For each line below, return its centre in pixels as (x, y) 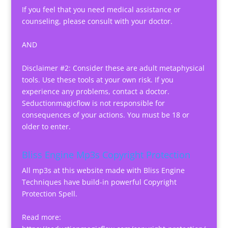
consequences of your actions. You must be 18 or (105, 115)
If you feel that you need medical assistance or (101, 10)
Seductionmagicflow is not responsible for (93, 103)
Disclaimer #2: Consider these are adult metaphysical (113, 68)
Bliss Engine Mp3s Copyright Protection (106, 154)
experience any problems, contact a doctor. (95, 92)
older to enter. (46, 127)
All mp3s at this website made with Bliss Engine (103, 170)
